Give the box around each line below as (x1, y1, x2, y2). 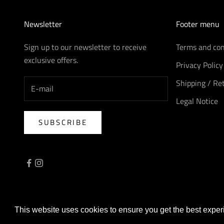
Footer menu (176, 17, 219, 30)
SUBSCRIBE (38, 116, 87, 128)
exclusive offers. (24, 53, 78, 66)
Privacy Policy (176, 58, 223, 71)
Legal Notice (176, 94, 218, 107)
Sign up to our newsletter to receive (24, 40, 146, 53)
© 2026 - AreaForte (24, 194, 70, 202)
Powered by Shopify (70, 194, 117, 202)
